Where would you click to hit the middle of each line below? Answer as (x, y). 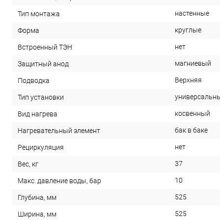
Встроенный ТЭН (45, 47)
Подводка (34, 80)
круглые (188, 30)
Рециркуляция (41, 147)
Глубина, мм (37, 197)
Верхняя (188, 80)
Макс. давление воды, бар (59, 180)
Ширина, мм (37, 214)
